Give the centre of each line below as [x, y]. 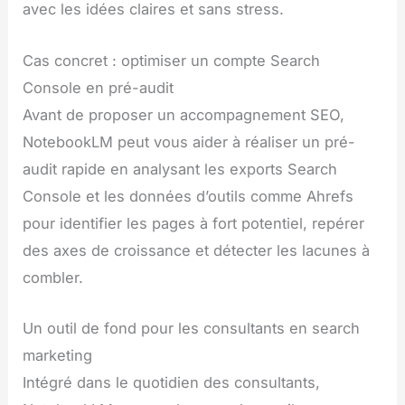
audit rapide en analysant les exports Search [180, 169]
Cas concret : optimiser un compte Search [172, 60]
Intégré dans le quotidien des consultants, [172, 382]
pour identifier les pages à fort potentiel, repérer [194, 223]
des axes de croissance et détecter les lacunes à [197, 250]
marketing [58, 355]
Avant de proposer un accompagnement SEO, [184, 114]
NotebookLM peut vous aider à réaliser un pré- [189, 141]
